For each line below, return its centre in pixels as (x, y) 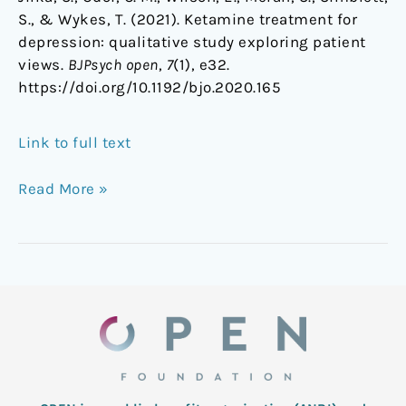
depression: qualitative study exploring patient (192, 42)
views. (43, 65)
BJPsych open (113, 65)
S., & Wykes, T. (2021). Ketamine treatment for (188, 19)
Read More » (63, 188)
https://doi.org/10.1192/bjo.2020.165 (150, 87)
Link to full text (75, 143)
